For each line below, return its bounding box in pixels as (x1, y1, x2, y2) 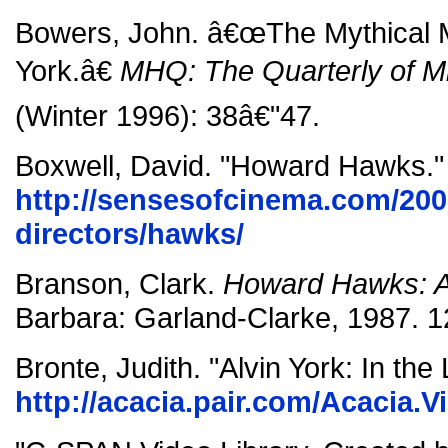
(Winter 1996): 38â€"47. (15, 99, 320, 132)
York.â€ (15, 54, 120, 87)
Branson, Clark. (15, 267, 223, 300)
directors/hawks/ (15, 217, 244, 250)
